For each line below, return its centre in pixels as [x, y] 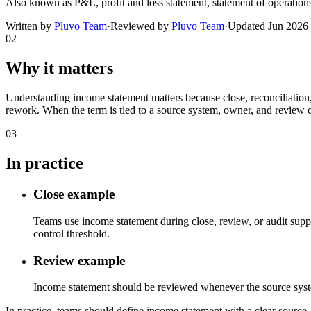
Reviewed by [141, 26]
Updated [248, 26]
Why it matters [59, 68]
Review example [79, 260]
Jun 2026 [288, 26]
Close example [74, 194]
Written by [30, 26]
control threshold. [72, 233]
